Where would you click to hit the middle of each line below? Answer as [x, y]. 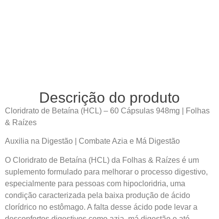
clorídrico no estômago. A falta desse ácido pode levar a [101, 207]
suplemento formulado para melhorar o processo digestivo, [106, 172]
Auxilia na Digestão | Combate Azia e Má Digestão [92, 141]
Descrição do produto [109, 97]
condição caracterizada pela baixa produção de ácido [98, 195]
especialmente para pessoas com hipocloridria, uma [95, 183]
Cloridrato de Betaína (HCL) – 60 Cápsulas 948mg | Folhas [107, 110]
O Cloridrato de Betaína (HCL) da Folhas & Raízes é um [102, 160]
